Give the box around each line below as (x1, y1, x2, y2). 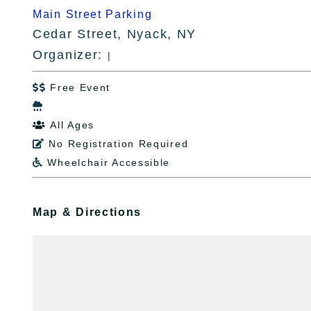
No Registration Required (49, 138, 189, 149)
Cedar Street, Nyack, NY (33, 27, 197, 41)
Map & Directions (33, 206, 142, 218)
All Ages (50, 119, 95, 131)
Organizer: (33, 48, 108, 62)
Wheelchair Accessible (47, 157, 171, 168)
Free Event (50, 82, 111, 93)
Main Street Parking (33, 8, 153, 20)
